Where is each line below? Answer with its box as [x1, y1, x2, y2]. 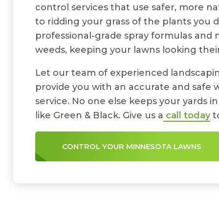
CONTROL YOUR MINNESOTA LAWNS [62, 142, 201, 151]
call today [163, 110, 210, 121]
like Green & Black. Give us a [35, 110, 163, 121]
